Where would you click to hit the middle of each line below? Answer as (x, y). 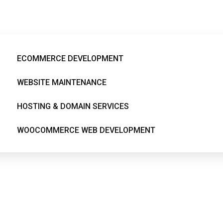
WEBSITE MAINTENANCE (61, 82)
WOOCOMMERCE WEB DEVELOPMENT (86, 130)
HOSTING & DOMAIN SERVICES (73, 106)
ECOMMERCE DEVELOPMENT (70, 58)
